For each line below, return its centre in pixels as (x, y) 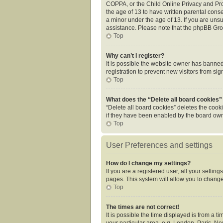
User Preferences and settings (159, 145)
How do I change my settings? (148, 163)
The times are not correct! (143, 207)
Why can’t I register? (135, 56)
